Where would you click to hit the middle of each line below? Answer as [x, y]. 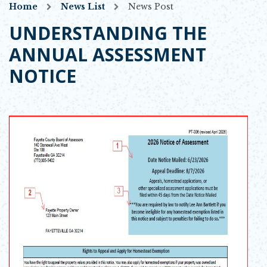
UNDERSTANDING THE [108, 33]
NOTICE [43, 76]
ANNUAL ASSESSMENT [108, 54]
